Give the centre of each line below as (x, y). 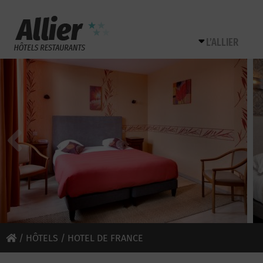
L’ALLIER (222, 42)
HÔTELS (42, 238)
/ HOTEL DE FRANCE (101, 238)
